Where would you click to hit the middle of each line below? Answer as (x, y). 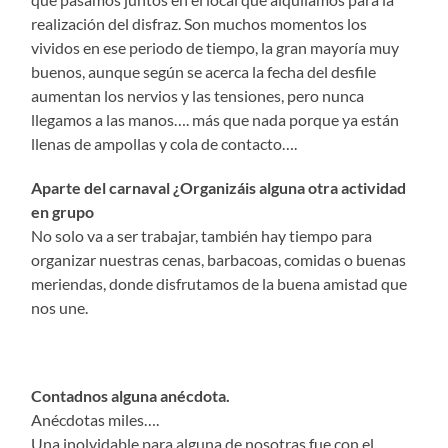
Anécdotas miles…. (95, 419)
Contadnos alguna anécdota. (132, 395)
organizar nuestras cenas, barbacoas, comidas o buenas (219, 259)
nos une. (60, 307)
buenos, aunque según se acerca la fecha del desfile (204, 71)
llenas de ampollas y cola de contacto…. (164, 143)
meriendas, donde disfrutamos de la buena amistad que (219, 283)
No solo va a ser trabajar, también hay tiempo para (202, 235)
